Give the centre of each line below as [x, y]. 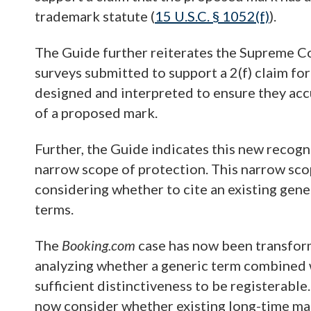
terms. [54, 209]
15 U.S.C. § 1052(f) [212, 16]
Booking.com [99, 245]
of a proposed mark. [96, 112]
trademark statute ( [95, 16]
